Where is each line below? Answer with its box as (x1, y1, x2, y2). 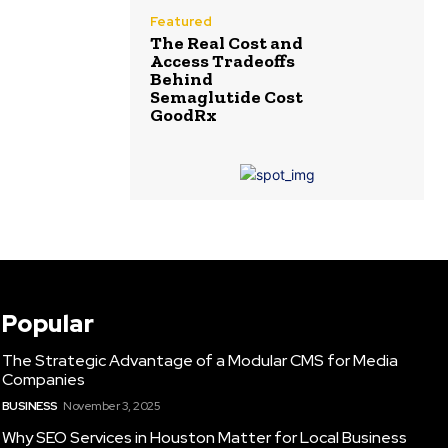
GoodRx (150, 103, 217, 126)
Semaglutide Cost (150, 85, 303, 108)
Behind (150, 67, 213, 90)
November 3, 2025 (63, 397, 161, 414)
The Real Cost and (150, 31, 303, 54)
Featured (150, 12, 212, 30)
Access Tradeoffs (150, 49, 295, 72)
